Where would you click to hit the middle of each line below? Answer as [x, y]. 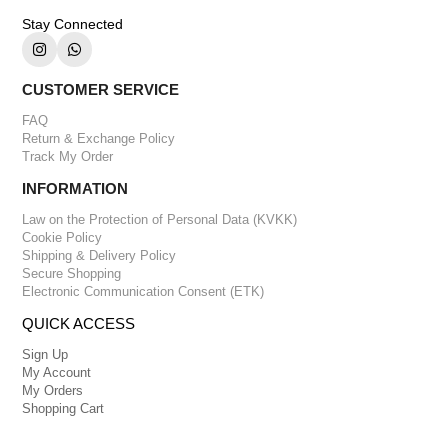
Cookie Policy [62, 237]
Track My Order [68, 156]
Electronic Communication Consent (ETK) [143, 291]
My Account [57, 372]
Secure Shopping [72, 273]
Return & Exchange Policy [99, 138]
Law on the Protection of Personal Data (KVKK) [160, 219]
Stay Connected [73, 23]
